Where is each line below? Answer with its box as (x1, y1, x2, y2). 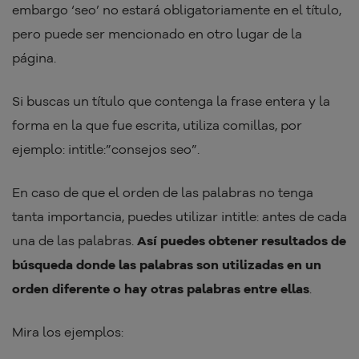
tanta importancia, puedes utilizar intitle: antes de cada (12, 208, 347, 224)
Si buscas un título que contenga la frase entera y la (12, 92, 330, 109)
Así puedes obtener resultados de (137, 232, 346, 248)
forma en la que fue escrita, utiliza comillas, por (12, 116, 302, 133)
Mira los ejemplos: (12, 323, 123, 340)
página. (12, 49, 56, 66)
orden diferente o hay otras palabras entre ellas (12, 280, 309, 296)
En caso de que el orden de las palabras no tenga (12, 184, 313, 200)
